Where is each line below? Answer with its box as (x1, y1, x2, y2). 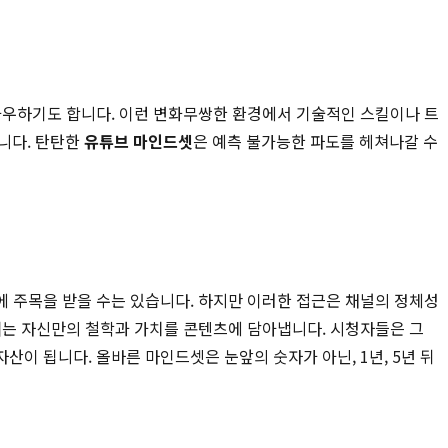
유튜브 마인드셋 (84, 128, 193, 153)
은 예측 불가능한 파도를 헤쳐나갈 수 (193, 128, 438, 153)
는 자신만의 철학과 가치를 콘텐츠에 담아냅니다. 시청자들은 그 (2, 315, 424, 340)
